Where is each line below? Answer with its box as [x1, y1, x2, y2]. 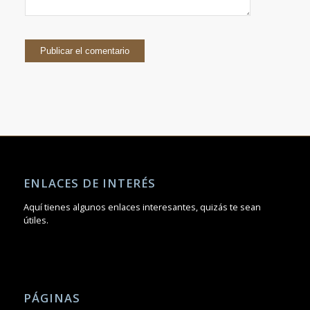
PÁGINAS [23, 289, 80, 306]
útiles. [23, 213, 48, 226]
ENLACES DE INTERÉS [23, 174, 156, 191]
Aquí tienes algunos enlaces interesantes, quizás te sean [23, 200, 261, 213]
